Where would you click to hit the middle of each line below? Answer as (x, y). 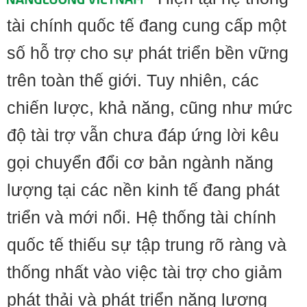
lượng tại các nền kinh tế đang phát (143, 190)
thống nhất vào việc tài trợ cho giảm (145, 272)
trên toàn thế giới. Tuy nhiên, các (133, 80)
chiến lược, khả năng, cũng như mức (150, 108)
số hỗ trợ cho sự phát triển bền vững (148, 53)
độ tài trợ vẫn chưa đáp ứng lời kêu (143, 135)
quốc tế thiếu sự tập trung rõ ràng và (147, 245)
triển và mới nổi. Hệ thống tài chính (142, 217)
